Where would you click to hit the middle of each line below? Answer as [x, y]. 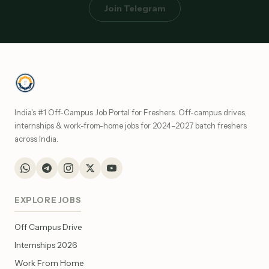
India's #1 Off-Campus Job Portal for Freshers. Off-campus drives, [131, 112]
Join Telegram [134, 8]
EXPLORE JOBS [48, 200]
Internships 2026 [46, 245]
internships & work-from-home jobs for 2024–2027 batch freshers [131, 125]
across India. [36, 138]
